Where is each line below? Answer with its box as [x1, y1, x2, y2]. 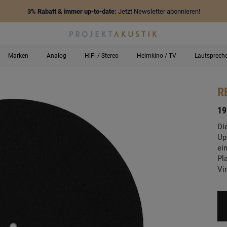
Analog [47, 52, 66, 59]
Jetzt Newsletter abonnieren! [116, 7, 200, 15]
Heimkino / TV [137, 52, 176, 59]
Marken [8, 52, 28, 59]
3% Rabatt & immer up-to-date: [27, 7, 117, 15]
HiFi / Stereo [85, 52, 119, 59]
